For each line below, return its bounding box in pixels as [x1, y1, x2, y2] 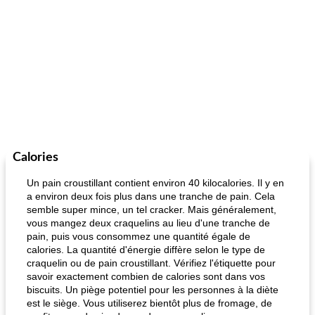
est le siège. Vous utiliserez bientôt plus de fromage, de [27, 297, 272, 309]
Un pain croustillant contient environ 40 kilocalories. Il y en [27, 177, 284, 188]
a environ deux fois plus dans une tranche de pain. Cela [27, 191, 275, 202]
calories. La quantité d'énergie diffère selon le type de [27, 244, 265, 255]
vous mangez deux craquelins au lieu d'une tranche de [27, 217, 270, 229]
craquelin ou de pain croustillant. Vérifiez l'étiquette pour [27, 257, 276, 269]
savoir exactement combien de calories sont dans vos [27, 271, 265, 282]
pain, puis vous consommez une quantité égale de [27, 231, 250, 242]
